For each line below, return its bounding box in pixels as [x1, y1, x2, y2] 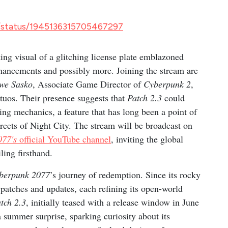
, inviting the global [111, 132, 183, 145]
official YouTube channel [19, 132, 111, 145]
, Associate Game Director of [33, 77, 144, 90]
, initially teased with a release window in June [26, 195, 199, 208]
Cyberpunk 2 [144, 77, 191, 90]
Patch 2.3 [127, 91, 162, 104]
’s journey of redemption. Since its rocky [50, 168, 201, 181]
